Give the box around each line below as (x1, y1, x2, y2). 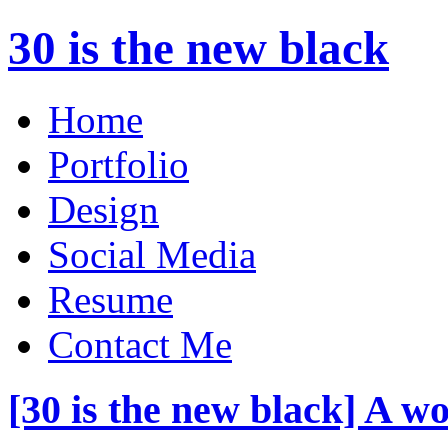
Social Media (48, 232, 256, 276)
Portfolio (48, 142, 189, 186)
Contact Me (48, 322, 232, 366)
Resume (48, 277, 173, 321)
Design (48, 187, 159, 231)
